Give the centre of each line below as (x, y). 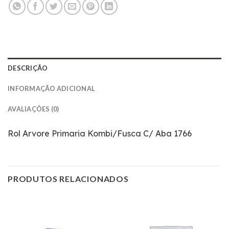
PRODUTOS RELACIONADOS (68, 179)
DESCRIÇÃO (28, 68)
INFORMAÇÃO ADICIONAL (52, 88)
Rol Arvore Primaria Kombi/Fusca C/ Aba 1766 (100, 133)
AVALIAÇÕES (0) (33, 109)
